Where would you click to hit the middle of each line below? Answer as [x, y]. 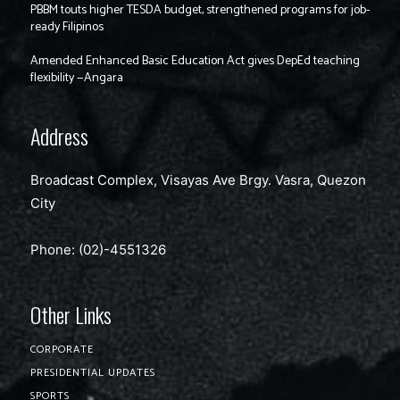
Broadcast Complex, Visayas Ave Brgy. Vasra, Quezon [198, 180]
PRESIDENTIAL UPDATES [93, 373]
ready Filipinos [67, 28]
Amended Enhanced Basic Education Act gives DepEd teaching [195, 62]
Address [59, 136]
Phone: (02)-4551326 [98, 250]
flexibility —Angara [77, 79]
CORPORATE [62, 350]
